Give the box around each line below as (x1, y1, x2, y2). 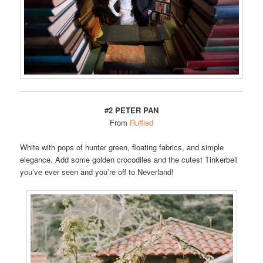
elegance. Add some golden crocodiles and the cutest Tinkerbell (20, 154, 238, 166)
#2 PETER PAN (104, 104, 159, 116)
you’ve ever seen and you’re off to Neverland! (20, 166, 174, 178)
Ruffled (130, 117, 153, 129)
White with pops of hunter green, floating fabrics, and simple (20, 141, 224, 153)
